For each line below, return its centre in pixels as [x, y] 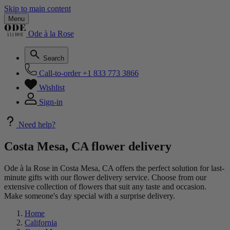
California [41, 222]
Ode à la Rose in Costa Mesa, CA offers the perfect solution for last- [114, 168]
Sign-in [51, 102]
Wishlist [52, 88]
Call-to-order [60, 73]
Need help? [37, 124]
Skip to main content [37, 8]
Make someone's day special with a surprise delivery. [90, 196]
